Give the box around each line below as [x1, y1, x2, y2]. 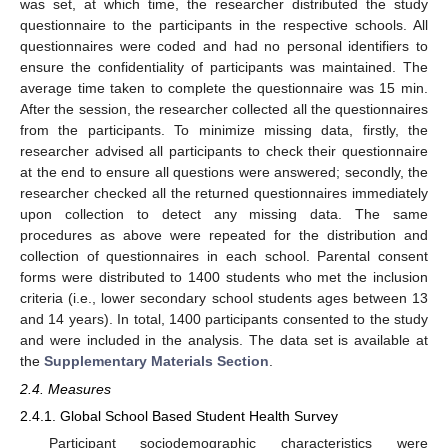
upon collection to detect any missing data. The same [20, 205, 428, 222]
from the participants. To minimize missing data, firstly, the [20, 121, 428, 138]
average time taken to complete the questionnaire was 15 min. [20, 79, 428, 96]
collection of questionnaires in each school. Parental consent [20, 247, 428, 264]
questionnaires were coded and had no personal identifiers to [20, 37, 428, 54]
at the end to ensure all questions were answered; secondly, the [20, 163, 428, 180]
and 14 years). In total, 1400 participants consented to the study [20, 310, 428, 327]
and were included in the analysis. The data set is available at [20, 331, 428, 348]
